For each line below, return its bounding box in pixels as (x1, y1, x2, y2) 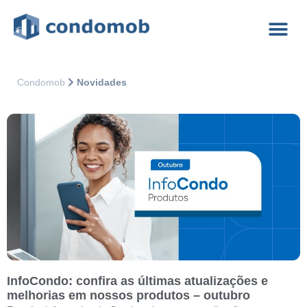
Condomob (17, 77, 65, 88)
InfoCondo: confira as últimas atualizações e (7, 274, 268, 288)
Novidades (77, 77, 127, 88)
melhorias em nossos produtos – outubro (7, 288, 250, 302)
